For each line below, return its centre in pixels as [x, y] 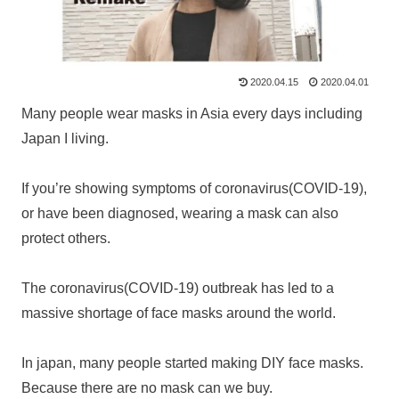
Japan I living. [65, 138]
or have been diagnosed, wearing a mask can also [180, 213]
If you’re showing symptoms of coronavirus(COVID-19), [194, 188]
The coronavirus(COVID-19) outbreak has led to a [178, 288]
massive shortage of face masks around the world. [179, 313]
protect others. [66, 238]
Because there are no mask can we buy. [147, 387]
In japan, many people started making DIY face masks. [192, 362]
